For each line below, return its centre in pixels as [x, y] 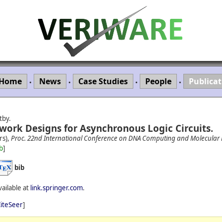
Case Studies [103, 81]
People [158, 81]
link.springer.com [56, 188]
